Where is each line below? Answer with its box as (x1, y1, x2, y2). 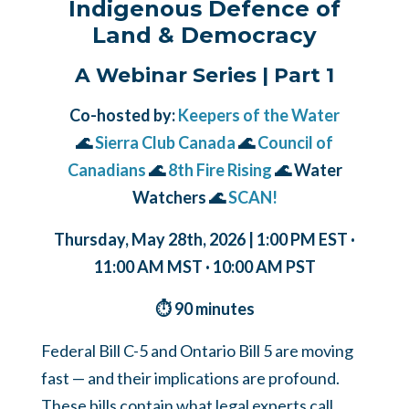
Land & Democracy (92, 21, 317, 49)
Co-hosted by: (69, 105, 178, 126)
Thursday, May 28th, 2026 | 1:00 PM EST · (54, 229, 355, 250)
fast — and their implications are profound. (41, 368, 340, 389)
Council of (257, 132, 333, 153)
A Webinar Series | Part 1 (75, 63, 334, 88)
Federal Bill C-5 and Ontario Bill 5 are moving (41, 341, 353, 362)
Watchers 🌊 (131, 187, 228, 208)
